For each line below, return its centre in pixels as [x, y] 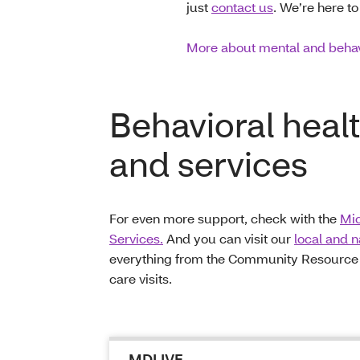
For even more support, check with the [225, 219]
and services [209, 164]
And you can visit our [229, 239]
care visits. [144, 279]
